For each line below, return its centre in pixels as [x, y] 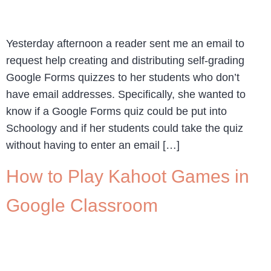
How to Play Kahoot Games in [128, 177]
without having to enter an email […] [93, 145]
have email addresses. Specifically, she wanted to [126, 94]
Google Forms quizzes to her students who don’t [123, 77]
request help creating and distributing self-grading [125, 60]
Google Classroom [82, 206]
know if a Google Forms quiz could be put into [116, 111]
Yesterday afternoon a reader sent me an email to [125, 43]
